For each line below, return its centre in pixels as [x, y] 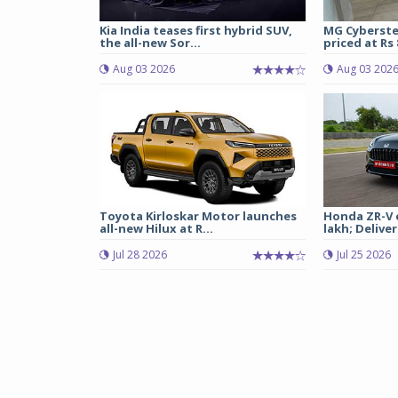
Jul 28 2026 [140, 254]
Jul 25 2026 [363, 254]
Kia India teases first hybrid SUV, [196, 30]
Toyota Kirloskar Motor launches [198, 215]
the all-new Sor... [150, 42]
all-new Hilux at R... [156, 228]
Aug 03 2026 [144, 68]
